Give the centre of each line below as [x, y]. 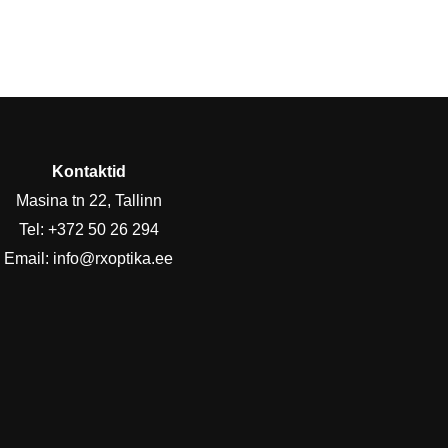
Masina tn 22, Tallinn [88, 200]
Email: [28, 258]
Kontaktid [88, 171]
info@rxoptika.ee [113, 258]
